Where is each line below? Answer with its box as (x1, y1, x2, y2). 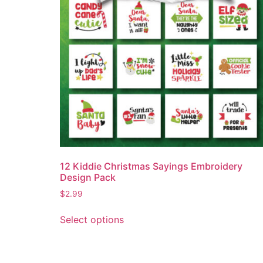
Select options (60, 214, 124, 226)
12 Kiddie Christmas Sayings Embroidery (60, 160, 242, 172)
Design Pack (60, 171, 116, 183)
